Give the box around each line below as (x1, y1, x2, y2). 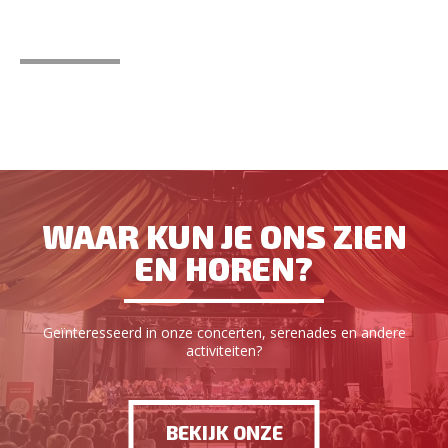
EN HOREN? (135, 249, 313, 287)
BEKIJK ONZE (165, 421, 283, 444)
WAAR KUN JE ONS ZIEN (41, 217, 407, 255)
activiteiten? (186, 341, 262, 360)
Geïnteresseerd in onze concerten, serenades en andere (42, 323, 406, 342)
